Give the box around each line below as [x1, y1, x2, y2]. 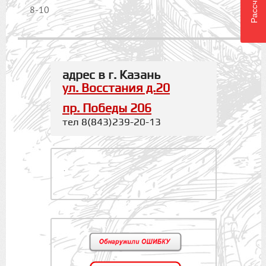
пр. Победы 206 [62, 102, 152, 116]
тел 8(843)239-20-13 [62, 117, 161, 128]
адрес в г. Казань [62, 69, 164, 83]
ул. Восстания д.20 [62, 82, 170, 96]
